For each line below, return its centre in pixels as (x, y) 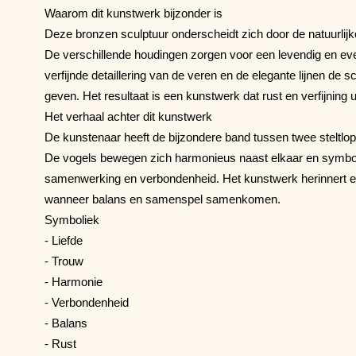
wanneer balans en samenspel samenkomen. (163, 199)
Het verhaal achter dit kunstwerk (128, 116)
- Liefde (64, 240)
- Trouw (64, 261)
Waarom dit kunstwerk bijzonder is (133, 13)
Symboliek (72, 219)
